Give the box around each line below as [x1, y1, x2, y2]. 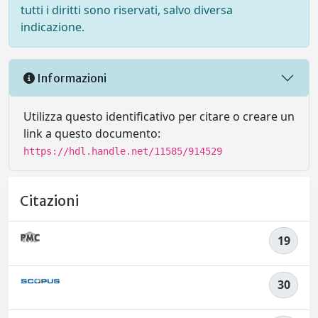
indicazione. [21, 19, 84, 35]
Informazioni [35, 70, 106, 85]
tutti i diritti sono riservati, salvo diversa [21, 2, 233, 18]
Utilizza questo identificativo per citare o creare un [23, 109, 295, 124]
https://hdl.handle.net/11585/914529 [23, 146, 222, 157]
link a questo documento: [23, 126, 160, 141]
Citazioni [20, 192, 79, 210]
